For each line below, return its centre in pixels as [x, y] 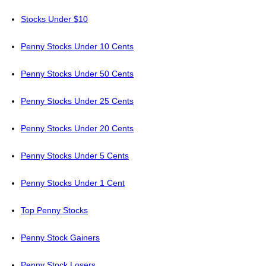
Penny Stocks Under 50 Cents [77, 74]
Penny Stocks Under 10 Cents [77, 47]
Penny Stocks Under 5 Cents [75, 156]
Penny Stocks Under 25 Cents [77, 101]
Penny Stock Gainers [60, 238]
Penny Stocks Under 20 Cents [77, 129]
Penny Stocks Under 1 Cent [73, 183]
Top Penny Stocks [54, 210]
